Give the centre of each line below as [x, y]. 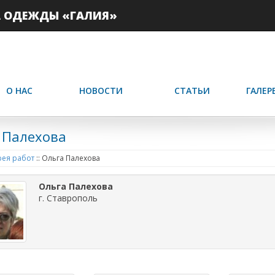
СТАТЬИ [192, 91]
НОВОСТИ [101, 91]
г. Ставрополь [68, 198]
